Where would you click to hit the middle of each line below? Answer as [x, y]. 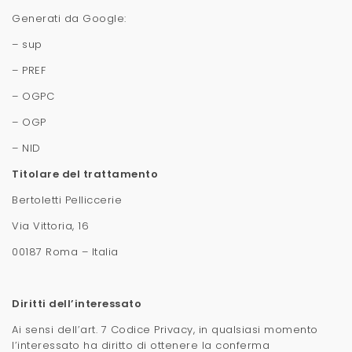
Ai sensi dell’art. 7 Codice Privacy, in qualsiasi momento [165, 329]
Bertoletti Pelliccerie [67, 200]
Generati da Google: [69, 18]
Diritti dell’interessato [77, 303]
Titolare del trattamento [85, 174]
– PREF [29, 70]
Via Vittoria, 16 [50, 225]
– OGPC [33, 96]
